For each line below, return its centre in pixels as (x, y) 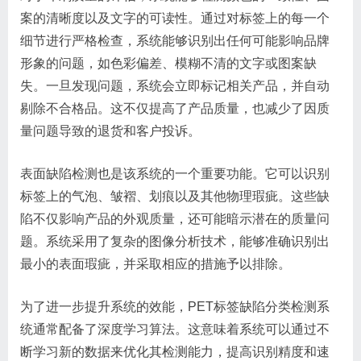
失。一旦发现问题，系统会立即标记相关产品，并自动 (175, 86)
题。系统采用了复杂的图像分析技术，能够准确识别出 (175, 241)
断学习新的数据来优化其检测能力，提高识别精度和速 (175, 352)
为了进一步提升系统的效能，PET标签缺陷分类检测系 (175, 307)
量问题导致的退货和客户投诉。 (110, 131)
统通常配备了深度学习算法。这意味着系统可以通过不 (175, 329)
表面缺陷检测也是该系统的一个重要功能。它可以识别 (175, 174)
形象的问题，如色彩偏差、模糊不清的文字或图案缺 (168, 63)
